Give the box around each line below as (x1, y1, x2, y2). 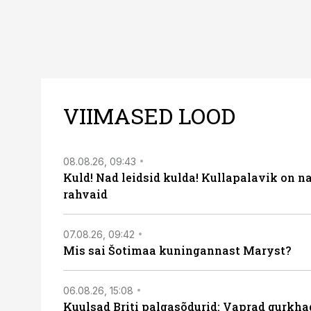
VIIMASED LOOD (63, 101, 235, 131)
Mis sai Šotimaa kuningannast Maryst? (63, 243, 291, 258)
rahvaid (63, 187, 108, 201)
